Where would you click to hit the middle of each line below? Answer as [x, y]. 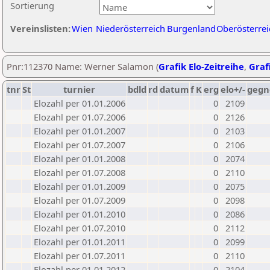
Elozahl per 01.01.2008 [80, 159]
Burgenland [191, 28]
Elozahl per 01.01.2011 [80, 242]
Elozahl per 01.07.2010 [80, 228]
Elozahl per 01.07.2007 [80, 145]
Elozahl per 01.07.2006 [80, 117]
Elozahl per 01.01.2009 [80, 186]
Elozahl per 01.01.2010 [80, 214]
